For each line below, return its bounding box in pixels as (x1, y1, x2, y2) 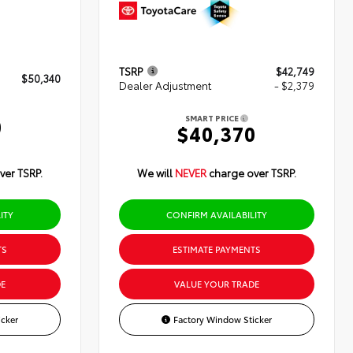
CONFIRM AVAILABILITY (166, 207, 268, 221)
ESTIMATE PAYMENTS (173, 242, 262, 255)
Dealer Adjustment (119, 77, 212, 92)
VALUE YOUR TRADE (174, 277, 260, 290)
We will (137, 165, 176, 180)
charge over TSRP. (209, 165, 297, 180)
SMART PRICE (185, 111, 241, 124)
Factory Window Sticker (173, 312, 273, 325)
